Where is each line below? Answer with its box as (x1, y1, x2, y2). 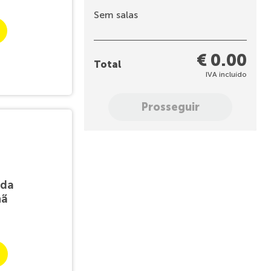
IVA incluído (206, 70, 247, 79)
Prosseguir (140, 100, 200, 114)
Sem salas (93, 9, 138, 21)
